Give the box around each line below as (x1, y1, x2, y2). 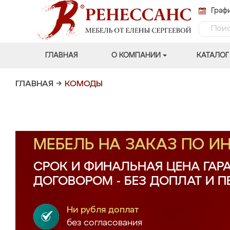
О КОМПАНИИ (111, 52, 161, 59)
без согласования (67, 219, 142, 227)
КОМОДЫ (65, 80, 103, 88)
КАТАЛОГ (196, 52, 229, 59)
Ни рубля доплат (67, 206, 139, 215)
